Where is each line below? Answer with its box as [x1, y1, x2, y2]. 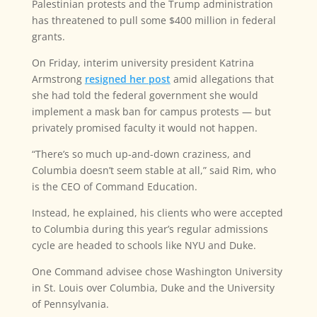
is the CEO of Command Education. [31, 180, 197, 194]
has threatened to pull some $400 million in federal [31, 13, 276, 28]
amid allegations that [170, 72, 274, 86]
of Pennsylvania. [31, 297, 109, 311]
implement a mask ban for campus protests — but [31, 105, 271, 119]
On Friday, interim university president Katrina [31, 56, 254, 70]
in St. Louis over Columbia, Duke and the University [31, 281, 275, 295]
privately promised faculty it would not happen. [31, 121, 258, 135]
